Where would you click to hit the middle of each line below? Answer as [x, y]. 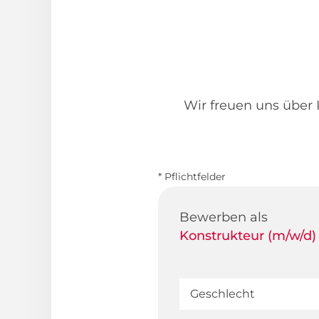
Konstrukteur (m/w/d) [248, 236]
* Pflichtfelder [192, 177]
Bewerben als [224, 217]
